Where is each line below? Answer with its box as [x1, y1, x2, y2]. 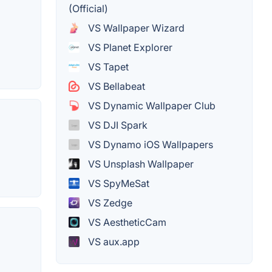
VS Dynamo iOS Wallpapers [86, 138, 213, 151]
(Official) [69, 2, 108, 15]
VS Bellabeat [86, 80, 145, 92]
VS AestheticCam [86, 216, 166, 228]
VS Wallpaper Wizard [86, 21, 185, 34]
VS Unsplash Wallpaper [86, 157, 194, 170]
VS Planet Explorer [86, 41, 172, 53]
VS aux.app [86, 235, 140, 248]
